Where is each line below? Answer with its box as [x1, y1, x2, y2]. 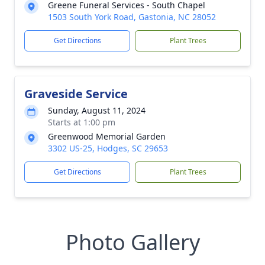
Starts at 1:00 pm [48, 117, 115, 128]
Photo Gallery [65, 228, 200, 257]
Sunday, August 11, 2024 [48, 105, 146, 116]
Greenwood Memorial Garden [48, 131, 166, 142]
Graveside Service [24, 86, 128, 102]
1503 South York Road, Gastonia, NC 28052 [48, 11, 216, 22]
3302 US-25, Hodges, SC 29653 [48, 143, 168, 154]
